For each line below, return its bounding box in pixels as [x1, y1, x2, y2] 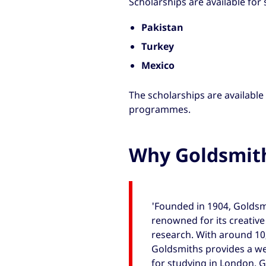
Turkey [141, 39, 175, 53]
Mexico [141, 58, 175, 72]
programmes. [128, 103, 191, 116]
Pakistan [141, 20, 184, 34]
